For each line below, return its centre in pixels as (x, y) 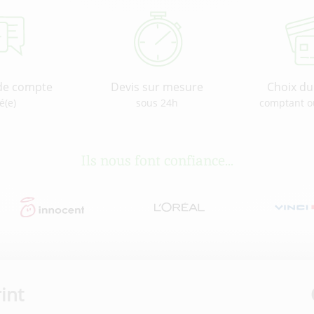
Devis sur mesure (157, 87)
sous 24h (157, 103)
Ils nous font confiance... (157, 161)
